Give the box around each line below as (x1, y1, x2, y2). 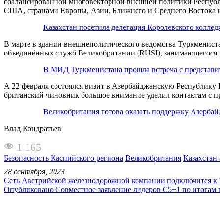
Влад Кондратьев (4, 124, 61, 133)
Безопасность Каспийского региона (4, 153, 123, 162)
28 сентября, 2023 (4, 167, 65, 176)
